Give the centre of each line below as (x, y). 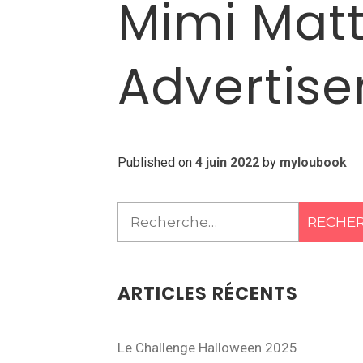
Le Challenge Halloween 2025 (207, 348)
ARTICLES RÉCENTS (207, 294)
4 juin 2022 (227, 162)
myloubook (313, 162)
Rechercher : (159, 212)
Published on (156, 162)
